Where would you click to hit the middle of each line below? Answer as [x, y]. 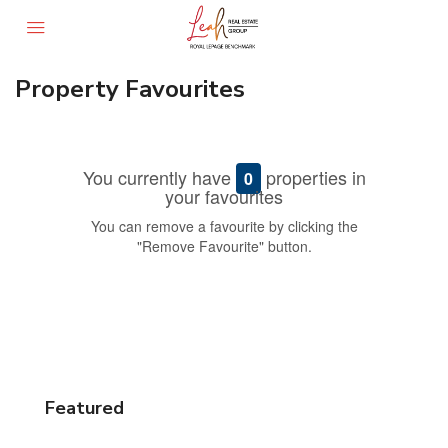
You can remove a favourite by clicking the [224, 226]
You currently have [159, 177]
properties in [313, 177]
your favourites [224, 196]
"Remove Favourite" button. [224, 246]
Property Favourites [130, 89]
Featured [84, 408]
